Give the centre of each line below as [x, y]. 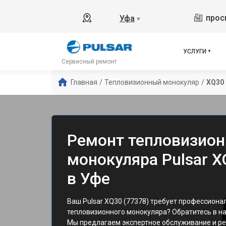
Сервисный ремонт [89, 62]
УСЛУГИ [195, 51]
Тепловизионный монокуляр [152, 82]
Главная [84, 82]
